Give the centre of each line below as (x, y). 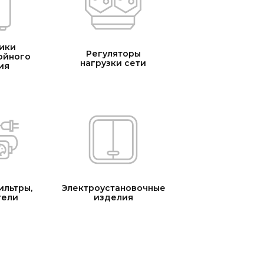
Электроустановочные (113, 188)
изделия (113, 197)
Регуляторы (113, 53)
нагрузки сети (113, 63)
